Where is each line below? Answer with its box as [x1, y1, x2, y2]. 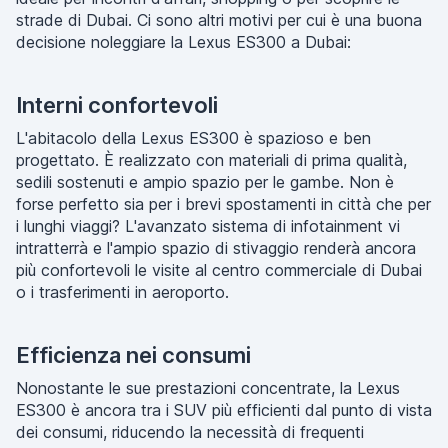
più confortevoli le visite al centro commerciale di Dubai [16, 260, 422, 280]
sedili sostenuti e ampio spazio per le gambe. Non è [16, 172, 394, 192]
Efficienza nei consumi [16, 342, 251, 368]
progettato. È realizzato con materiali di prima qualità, [16, 150, 407, 170]
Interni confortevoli [16, 92, 218, 118]
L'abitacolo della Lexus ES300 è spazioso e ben [16, 128, 371, 148]
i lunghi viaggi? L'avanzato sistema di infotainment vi [16, 216, 400, 236]
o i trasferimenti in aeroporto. [16, 282, 229, 302]
